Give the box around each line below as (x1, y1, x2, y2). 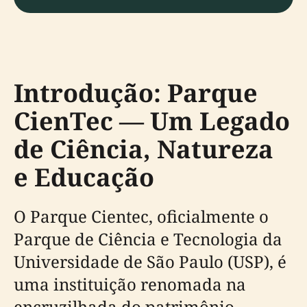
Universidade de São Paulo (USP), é (14, 250, 286, 273)
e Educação (14, 160, 154, 194)
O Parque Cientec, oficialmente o (14, 205, 269, 228)
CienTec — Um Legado (14, 104, 290, 138)
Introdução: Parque (14, 76, 258, 110)
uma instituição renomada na (14, 273, 246, 295)
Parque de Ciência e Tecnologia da (14, 228, 282, 250)
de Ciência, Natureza (14, 132, 273, 166)
